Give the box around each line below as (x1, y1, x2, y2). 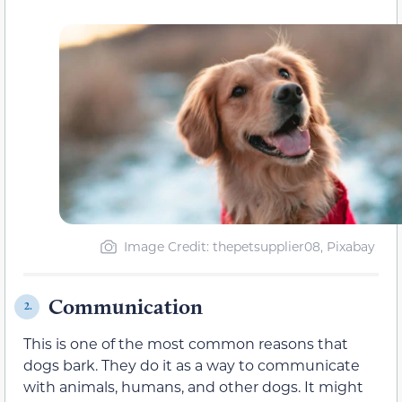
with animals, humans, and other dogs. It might (23, 376, 363, 396)
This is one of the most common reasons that (23, 333, 348, 353)
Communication (48, 293, 203, 319)
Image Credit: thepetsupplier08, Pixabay (123, 237, 375, 255)
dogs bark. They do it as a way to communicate (23, 354, 360, 374)
